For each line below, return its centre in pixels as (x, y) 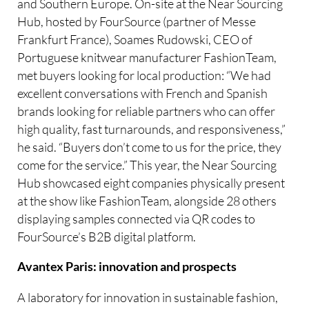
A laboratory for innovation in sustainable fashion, (148, 297)
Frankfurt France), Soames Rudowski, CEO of (135, 39)
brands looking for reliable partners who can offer (147, 111)
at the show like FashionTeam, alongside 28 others (147, 200)
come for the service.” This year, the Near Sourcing (147, 165)
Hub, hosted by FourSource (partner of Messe (137, 21)
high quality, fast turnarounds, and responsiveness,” (152, 129)
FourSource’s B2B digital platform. (107, 236)
